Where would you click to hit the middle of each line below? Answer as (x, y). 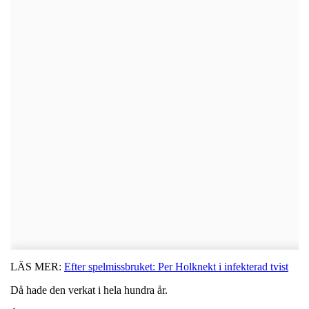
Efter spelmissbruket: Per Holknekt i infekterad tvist (176, 266)
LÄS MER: (37, 266)
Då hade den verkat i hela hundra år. (89, 290)
